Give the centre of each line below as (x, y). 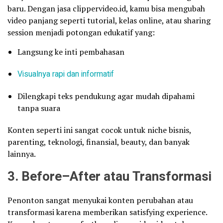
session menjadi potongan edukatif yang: (81, 32)
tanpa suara (39, 108)
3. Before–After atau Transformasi (110, 176)
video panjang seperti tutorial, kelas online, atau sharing (109, 20)
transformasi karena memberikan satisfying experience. (107, 212)
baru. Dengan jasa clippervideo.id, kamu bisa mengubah (106, 8)
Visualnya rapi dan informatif (66, 74)
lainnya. (22, 154)
